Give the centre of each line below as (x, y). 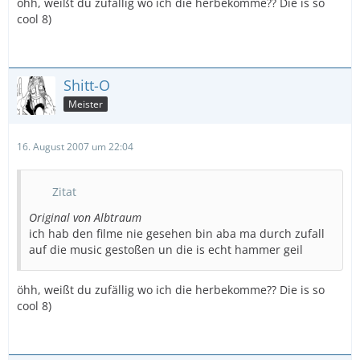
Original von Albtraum (85, 217)
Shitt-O (87, 85)
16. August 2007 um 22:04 (75, 147)
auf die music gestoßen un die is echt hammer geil (166, 250)
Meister (86, 104)
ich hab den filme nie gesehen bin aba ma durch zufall (177, 233)
